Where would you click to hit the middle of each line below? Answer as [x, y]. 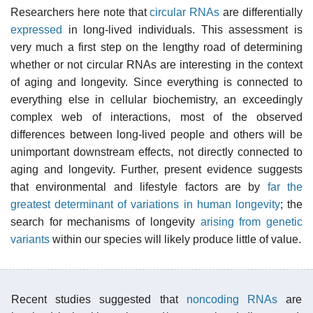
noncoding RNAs [232, 299]
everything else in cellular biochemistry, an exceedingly [156, 99]
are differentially [261, 12]
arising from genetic [252, 221]
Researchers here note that [80, 12]
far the [285, 187]
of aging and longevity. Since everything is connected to [156, 82]
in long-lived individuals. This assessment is [182, 29]
